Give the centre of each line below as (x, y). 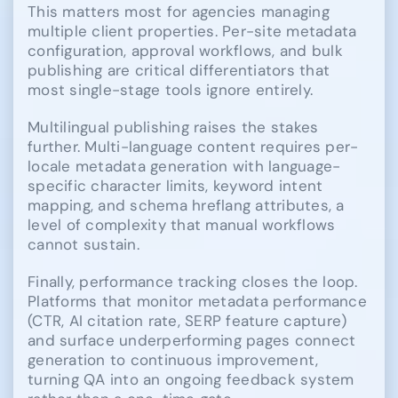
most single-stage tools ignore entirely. (171, 89)
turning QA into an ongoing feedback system (191, 379)
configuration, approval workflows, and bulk (185, 50)
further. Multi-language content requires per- (193, 146)
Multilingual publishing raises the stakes (173, 127)
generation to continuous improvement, (173, 359)
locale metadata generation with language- (184, 166)
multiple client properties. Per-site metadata (192, 31)
